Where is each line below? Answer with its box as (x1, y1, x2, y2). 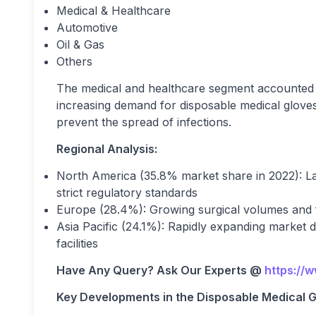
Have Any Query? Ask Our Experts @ (56, 262, 265, 277)
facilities (56, 236, 98, 250)
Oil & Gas (56, 37, 104, 51)
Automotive (56, 20, 118, 35)
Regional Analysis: (56, 141, 157, 156)
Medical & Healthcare (56, 3, 171, 18)
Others (56, 54, 92, 68)
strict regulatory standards (56, 185, 197, 200)
